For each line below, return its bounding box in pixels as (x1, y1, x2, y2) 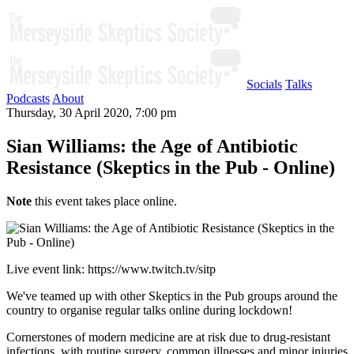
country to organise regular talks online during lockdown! (6, 303, 292, 317)
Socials (247, 77, 282, 91)
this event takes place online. (32, 194, 177, 208)
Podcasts (6, 92, 50, 105)
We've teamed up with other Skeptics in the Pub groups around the (6, 288, 337, 303)
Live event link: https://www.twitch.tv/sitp (6, 262, 216, 276)
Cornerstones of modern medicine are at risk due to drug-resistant (6, 330, 330, 344)
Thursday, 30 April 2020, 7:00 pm (6, 106, 176, 119)
